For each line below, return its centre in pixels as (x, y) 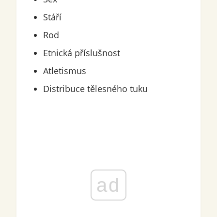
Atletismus (64, 71)
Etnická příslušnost (81, 53)
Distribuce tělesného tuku (95, 89)
